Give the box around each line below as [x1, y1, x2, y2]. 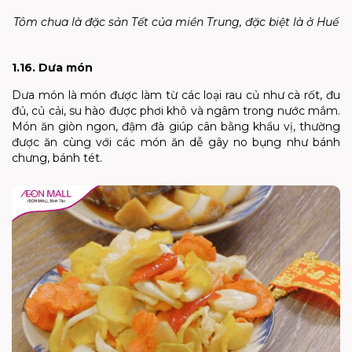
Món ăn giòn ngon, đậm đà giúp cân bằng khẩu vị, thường [12, 119, 340, 134]
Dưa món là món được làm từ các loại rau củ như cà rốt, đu [12, 88, 340, 103]
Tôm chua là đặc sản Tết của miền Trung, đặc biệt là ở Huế [13, 15, 339, 30]
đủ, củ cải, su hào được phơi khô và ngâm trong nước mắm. [12, 104, 340, 119]
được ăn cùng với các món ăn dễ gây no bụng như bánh [12, 135, 340, 150]
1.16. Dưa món [12, 60, 93, 75]
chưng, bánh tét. [12, 151, 102, 166]
